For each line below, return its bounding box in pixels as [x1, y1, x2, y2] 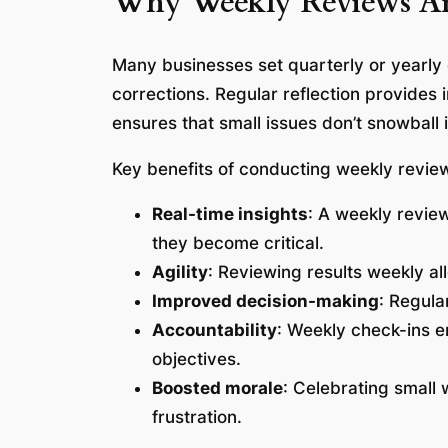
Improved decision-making [152, 291, 379, 312]
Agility [152, 262, 208, 283]
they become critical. [152, 233, 324, 254]
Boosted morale [152, 378, 283, 399]
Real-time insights [152, 204, 308, 225]
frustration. [152, 407, 242, 428]
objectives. [152, 349, 241, 370]
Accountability [152, 320, 277, 341]
